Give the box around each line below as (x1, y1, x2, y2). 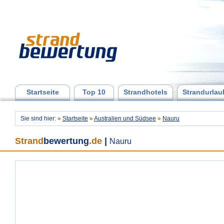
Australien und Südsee (94, 115, 156, 122)
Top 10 (82, 88, 105, 96)
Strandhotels (123, 88, 167, 96)
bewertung (43, 136, 89, 146)
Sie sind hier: (20, 115, 57, 122)
